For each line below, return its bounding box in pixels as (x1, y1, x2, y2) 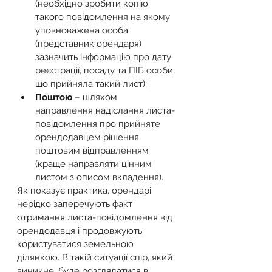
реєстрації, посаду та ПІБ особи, (35, 65, 177, 76)
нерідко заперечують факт (17, 199, 135, 209)
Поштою (35, 92, 72, 103)
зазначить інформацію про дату (35, 52, 174, 63)
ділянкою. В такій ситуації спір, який (17, 252, 175, 263)
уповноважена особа (35, 25, 131, 36)
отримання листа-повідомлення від (17, 212, 175, 223)
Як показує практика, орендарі (17, 185, 154, 196)
